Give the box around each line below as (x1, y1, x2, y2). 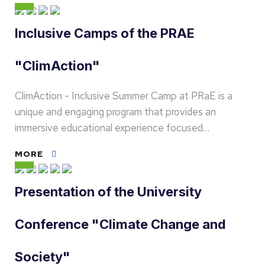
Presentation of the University (15, 184, 202, 199)
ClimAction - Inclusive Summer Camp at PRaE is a (15, 89, 232, 102)
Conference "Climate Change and (15, 216, 226, 232)
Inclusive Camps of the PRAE (15, 25, 195, 41)
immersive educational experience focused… (15, 121, 209, 134)
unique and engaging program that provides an (15, 105, 216, 118)
